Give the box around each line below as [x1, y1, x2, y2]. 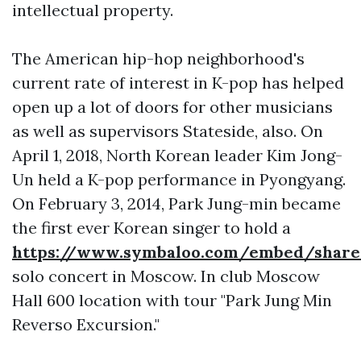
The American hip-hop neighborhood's [12, 48, 305, 68]
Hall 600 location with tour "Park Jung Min [12, 290, 332, 310]
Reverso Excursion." [12, 314, 160, 334]
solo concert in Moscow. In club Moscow [12, 266, 320, 286]
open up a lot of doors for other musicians [12, 97, 333, 117]
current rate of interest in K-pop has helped [12, 73, 344, 93]
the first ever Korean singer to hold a [12, 218, 291, 238]
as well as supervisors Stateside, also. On [12, 121, 323, 141]
